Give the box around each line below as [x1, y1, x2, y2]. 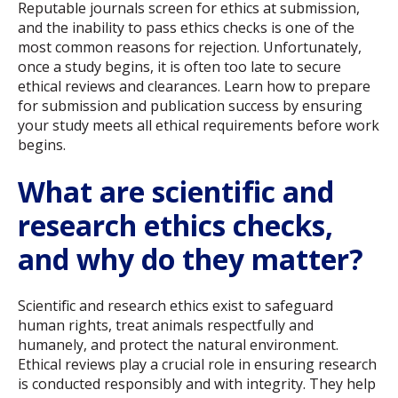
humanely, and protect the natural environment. [18, 335, 338, 355]
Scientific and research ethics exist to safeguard [18, 296, 333, 316]
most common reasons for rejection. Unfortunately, [18, 37, 362, 58]
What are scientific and [18, 171, 334, 211]
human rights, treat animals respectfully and [18, 315, 314, 336]
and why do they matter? [18, 239, 363, 278]
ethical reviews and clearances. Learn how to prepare [18, 76, 370, 97]
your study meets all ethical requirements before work [18, 115, 379, 136]
